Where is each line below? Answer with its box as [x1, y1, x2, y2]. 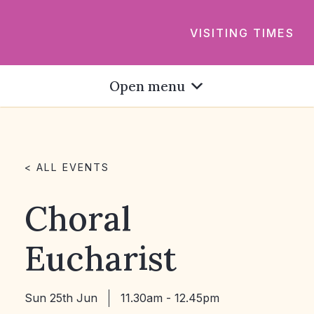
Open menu [109, 78, 185, 95]
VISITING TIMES [190, 25, 294, 39]
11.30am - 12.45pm [121, 291, 219, 305]
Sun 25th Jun [25, 291, 97, 305]
